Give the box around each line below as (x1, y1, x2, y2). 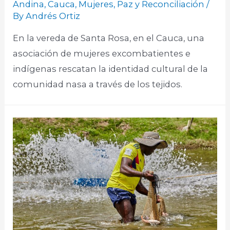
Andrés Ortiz (26, 10, 81, 21)
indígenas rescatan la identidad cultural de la (13, 64, 208, 74)
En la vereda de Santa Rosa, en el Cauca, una (13, 33, 205, 44)
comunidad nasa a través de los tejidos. (13, 79, 183, 90)
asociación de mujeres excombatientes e (13, 48, 191, 59)
